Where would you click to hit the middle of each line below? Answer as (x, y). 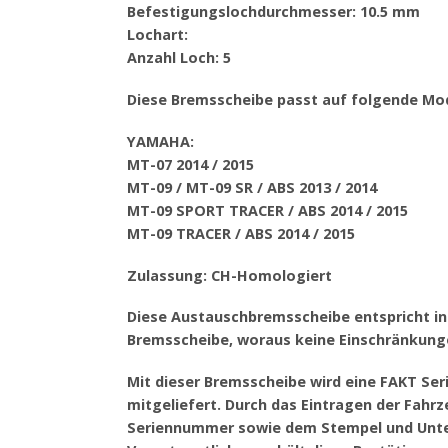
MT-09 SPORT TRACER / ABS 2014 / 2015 (267, 210)
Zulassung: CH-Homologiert (229, 275)
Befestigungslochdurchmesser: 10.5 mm (273, 12)
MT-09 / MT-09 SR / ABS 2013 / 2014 (252, 187)
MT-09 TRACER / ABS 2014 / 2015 (241, 233)
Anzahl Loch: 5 (179, 58)
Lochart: (157, 35)
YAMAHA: (160, 141)
